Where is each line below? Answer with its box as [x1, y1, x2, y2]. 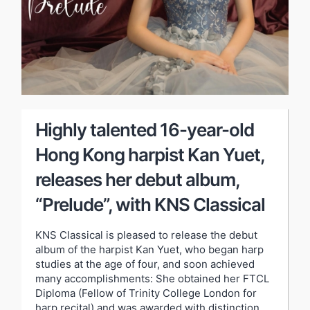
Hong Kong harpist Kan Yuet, [35, 143, 264, 165]
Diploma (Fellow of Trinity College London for [35, 286, 257, 300]
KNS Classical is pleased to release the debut [35, 228, 257, 241]
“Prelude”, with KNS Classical [35, 193, 265, 215]
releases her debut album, [35, 168, 239, 190]
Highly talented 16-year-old [35, 118, 254, 140]
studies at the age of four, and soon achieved [35, 257, 255, 271]
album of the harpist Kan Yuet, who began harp [35, 242, 264, 256]
